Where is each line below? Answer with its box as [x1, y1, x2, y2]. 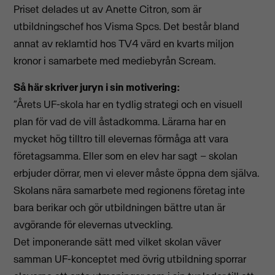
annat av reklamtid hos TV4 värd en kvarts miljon [14, 37, 234, 51]
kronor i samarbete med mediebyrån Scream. [14, 54, 216, 68]
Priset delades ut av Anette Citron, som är [14, 2, 202, 17]
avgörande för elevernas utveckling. [14, 217, 173, 231]
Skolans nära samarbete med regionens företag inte [14, 183, 246, 197]
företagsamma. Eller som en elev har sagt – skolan [14, 149, 238, 163]
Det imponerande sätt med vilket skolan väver [14, 234, 222, 249]
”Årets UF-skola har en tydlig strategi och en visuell [14, 97, 243, 111]
